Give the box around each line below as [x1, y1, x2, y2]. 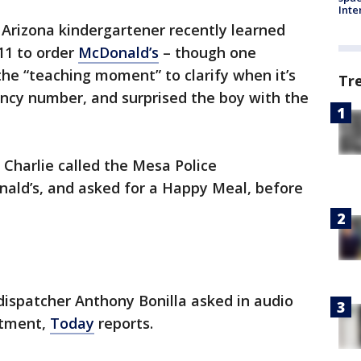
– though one [159, 43, 256, 63]
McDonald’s [78, 43, 159, 63]
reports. [94, 313, 153, 334]
